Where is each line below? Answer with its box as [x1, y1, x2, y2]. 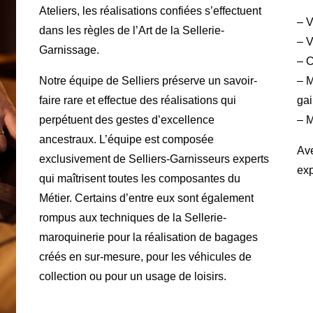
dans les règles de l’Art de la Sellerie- [38, 24, 224, 36]
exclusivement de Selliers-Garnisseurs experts [38, 152, 269, 165]
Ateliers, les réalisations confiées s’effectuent [38, 4, 261, 17]
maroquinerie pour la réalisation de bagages [38, 231, 258, 243]
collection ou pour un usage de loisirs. [38, 270, 226, 282]
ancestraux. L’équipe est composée [38, 133, 214, 145]
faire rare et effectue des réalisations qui [38, 94, 236, 106]
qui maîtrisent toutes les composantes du [38, 172, 240, 184]
